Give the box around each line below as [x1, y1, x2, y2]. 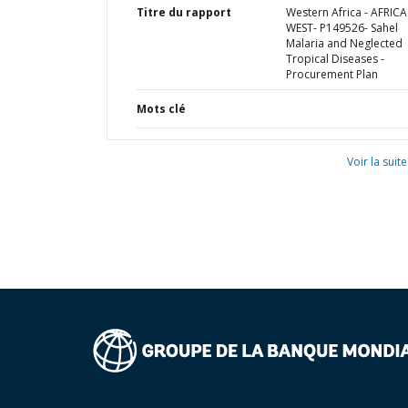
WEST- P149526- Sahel [285, 20, 398, 36]
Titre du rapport [137, 5, 231, 20]
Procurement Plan [285, 66, 378, 82]
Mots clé [137, 101, 186, 117]
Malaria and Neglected [285, 36, 403, 51]
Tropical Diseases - [285, 51, 384, 66]
